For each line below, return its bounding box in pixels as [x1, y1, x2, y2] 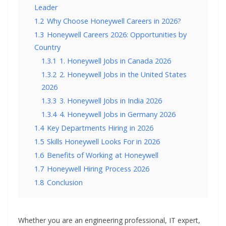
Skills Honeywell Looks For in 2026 [47, 136, 160, 146]
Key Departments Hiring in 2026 [47, 123, 153, 133]
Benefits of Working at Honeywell [47, 150, 158, 160]
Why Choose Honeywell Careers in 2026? [47, 16, 181, 26]
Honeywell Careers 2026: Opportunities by [47, 29, 187, 39]
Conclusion [47, 177, 83, 187]
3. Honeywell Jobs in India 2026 [60, 95, 162, 105]
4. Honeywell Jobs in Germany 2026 [60, 109, 176, 119]
